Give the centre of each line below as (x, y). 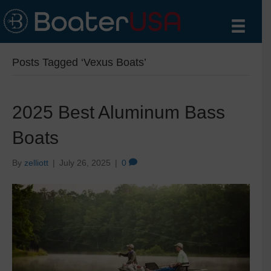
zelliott (36, 162)
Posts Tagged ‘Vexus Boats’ (79, 62)
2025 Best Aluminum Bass (119, 112)
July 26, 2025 (85, 162)
